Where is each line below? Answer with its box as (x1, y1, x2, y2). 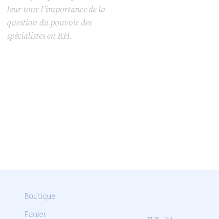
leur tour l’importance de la (6, 4, 105, 16)
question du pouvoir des (6, 17, 91, 29)
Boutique (24, 189, 56, 204)
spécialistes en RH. (6, 30, 72, 42)
